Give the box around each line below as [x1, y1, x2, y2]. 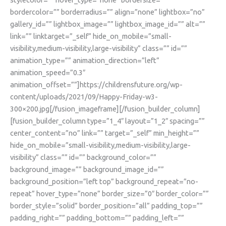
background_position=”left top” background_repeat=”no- [10, 177, 198, 186]
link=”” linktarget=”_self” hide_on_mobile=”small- [10, 32, 172, 41]
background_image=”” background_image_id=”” [10, 165, 164, 174]
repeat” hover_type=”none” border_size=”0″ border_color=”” [10, 189, 209, 198]
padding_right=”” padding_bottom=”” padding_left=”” [10, 213, 184, 222]
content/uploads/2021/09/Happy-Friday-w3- [10, 92, 158, 101]
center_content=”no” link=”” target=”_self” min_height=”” [10, 129, 199, 138]
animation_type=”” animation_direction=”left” [10, 56, 159, 65]
